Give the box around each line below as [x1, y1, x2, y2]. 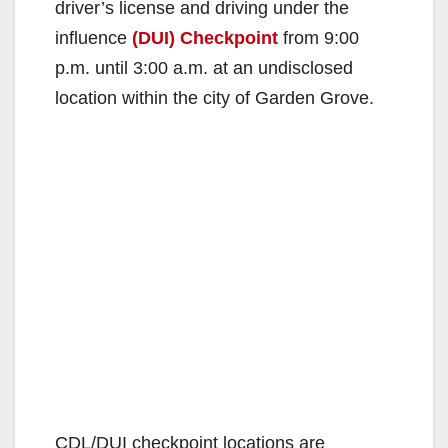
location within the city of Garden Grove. [55, 88, 374, 109]
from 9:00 [278, 28, 359, 49]
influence [55, 28, 132, 49]
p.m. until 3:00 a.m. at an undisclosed [55, 58, 353, 79]
